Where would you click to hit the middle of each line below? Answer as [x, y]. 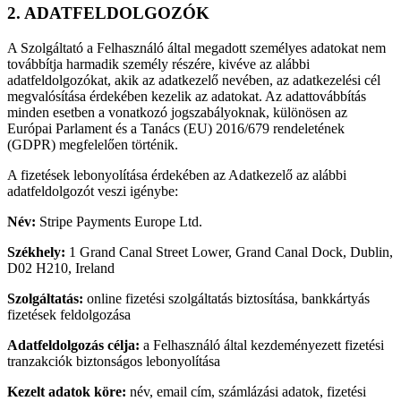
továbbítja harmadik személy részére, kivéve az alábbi [158, 64]
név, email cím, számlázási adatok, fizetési [246, 391]
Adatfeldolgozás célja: [73, 345]
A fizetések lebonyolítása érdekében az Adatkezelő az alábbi [177, 175]
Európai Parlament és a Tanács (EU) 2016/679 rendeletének [176, 128]
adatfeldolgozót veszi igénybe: [93, 191]
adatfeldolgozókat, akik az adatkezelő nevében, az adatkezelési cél [194, 80]
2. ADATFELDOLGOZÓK [108, 13]
